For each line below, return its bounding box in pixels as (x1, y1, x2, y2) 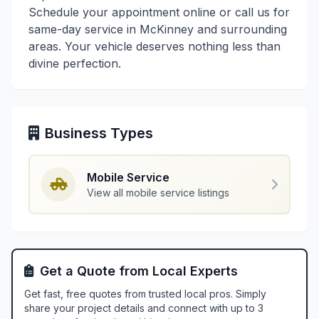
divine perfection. (28, 56, 121, 70)
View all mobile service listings (87, 187, 229, 199)
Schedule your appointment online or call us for (28, 5, 290, 19)
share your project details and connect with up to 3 (24, 302, 263, 314)
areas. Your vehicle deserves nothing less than (28, 39, 281, 53)
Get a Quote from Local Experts (40, 263, 238, 278)
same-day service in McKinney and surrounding (28, 22, 287, 36)
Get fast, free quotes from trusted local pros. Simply (24, 288, 266, 300)
